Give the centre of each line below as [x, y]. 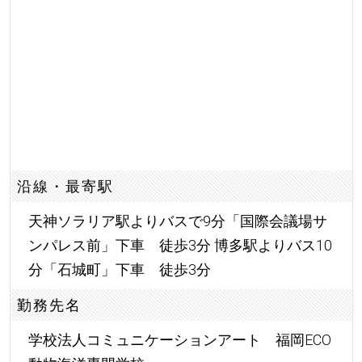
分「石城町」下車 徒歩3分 [119, 270]
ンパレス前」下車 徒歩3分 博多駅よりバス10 [180, 246]
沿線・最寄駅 [66, 186]
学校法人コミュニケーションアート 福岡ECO [179, 340]
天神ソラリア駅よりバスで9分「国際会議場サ [177, 221]
